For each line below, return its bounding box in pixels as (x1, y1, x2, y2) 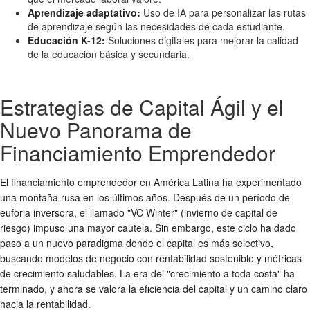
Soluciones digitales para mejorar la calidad (105, 33, 298, 47)
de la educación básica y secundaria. (28, 46, 190, 61)
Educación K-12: (28, 33, 105, 47)
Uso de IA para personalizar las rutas (140, 5, 306, 19)
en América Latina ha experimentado (137, 174, 302, 189)
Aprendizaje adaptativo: (28, 5, 140, 19)
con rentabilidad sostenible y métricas (134, 250, 302, 265)
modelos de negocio (46, 250, 134, 265)
